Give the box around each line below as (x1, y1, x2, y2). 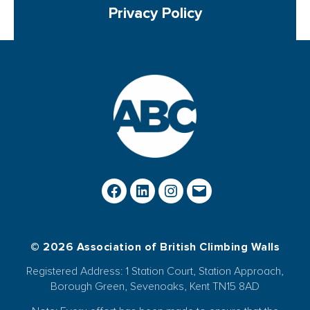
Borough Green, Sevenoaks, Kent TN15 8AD (51, 280, 259, 293)
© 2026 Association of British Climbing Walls (30, 240, 280, 254)
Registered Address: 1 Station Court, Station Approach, (26, 264, 284, 278)
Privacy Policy (108, 4, 202, 23)
